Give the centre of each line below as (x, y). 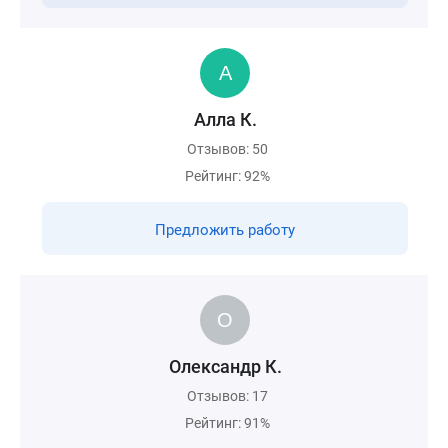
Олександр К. (225, 366)
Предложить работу (225, 230)
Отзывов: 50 (227, 149)
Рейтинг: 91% (227, 423)
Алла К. (225, 119)
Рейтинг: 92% (227, 176)
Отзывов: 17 (227, 396)
